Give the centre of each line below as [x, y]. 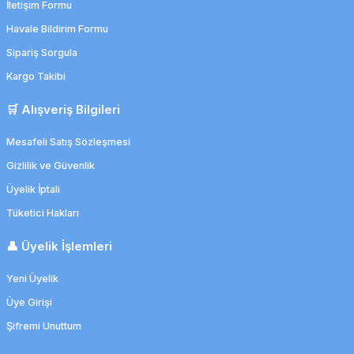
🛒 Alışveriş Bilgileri [63, 109]
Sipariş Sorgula [42, 53]
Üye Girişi [29, 302]
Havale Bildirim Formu [57, 29]
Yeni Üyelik [32, 279]
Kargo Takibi [36, 76]
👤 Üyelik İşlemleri [59, 246]
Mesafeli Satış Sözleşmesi [68, 142]
